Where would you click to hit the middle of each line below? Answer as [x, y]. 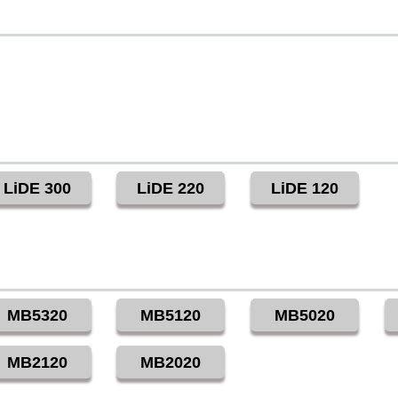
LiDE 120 [305, 189]
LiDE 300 [37, 189]
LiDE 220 [171, 189]
